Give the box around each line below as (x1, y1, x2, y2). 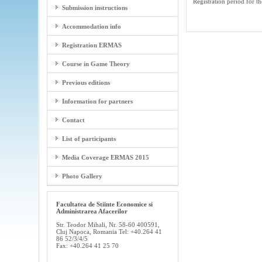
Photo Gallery (61, 173, 102, 180)
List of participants (61, 135, 116, 143)
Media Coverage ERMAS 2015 (61, 154, 149, 161)
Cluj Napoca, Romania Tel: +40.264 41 (56, 228, 162, 236)
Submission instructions (61, 4, 127, 12)
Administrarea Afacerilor (56, 208, 127, 215)
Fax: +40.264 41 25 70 (56, 242, 119, 250)
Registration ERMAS (61, 42, 122, 49)
